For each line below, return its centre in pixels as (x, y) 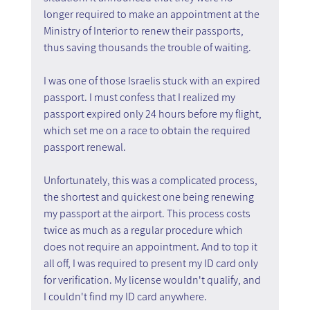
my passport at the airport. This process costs (148, 213)
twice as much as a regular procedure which (144, 230)
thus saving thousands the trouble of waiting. (147, 47)
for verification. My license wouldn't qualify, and (153, 280)
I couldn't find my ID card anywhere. (125, 296)
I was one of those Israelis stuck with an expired (153, 80)
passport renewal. (84, 147)
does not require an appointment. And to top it (151, 246)
